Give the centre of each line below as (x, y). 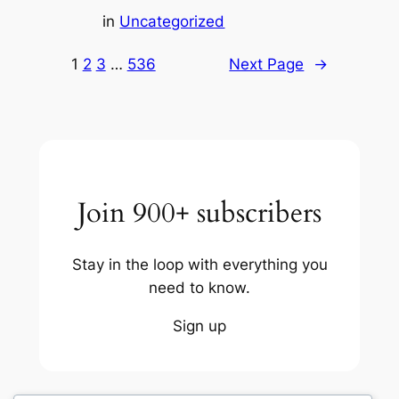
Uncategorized (172, 22)
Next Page (267, 65)
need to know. (199, 287)
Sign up (199, 326)
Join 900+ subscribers (199, 213)
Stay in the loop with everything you (199, 264)
